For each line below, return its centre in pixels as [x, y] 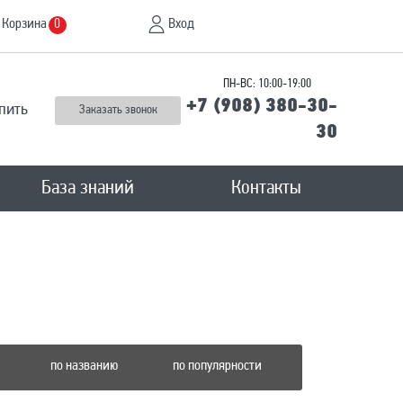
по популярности [217, 366]
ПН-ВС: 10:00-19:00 [267, 84]
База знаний [88, 188]
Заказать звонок [118, 110]
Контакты [267, 188]
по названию [84, 366]
